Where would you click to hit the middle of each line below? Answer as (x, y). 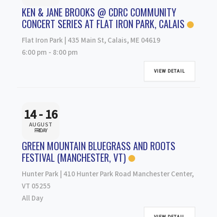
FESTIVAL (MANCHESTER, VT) (74, 157)
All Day (32, 198)
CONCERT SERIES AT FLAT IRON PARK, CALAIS (103, 23)
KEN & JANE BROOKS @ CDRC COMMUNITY (99, 12)
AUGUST (41, 125)
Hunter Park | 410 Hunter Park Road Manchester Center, (108, 174)
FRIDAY (41, 131)
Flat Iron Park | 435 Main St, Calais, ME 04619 (91, 40)
